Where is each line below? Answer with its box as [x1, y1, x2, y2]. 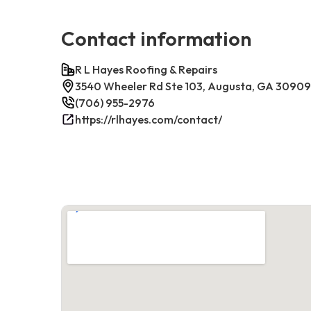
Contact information [61, 25, 251, 51]
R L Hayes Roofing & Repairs [75, 62, 217, 76]
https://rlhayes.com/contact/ [75, 112, 222, 126]
